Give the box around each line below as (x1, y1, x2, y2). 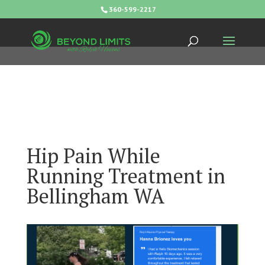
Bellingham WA (26, 183, 164, 209)
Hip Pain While (26, 143, 160, 169)
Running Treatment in (26, 163, 225, 189)
